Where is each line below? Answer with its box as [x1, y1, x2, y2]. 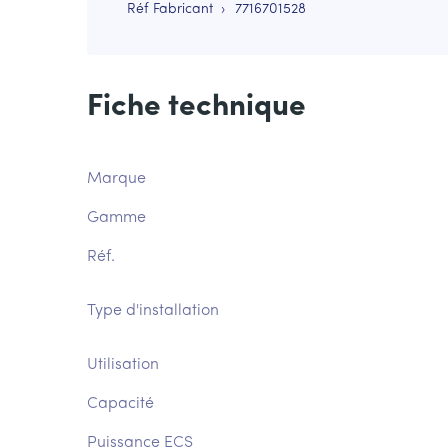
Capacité [87, 396, 154, 412]
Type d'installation [87, 303, 219, 319]
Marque [87, 171, 146, 187]
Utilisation [87, 357, 159, 373]
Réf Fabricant [127, 2, 213, 17]
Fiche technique [87, 92, 306, 123]
